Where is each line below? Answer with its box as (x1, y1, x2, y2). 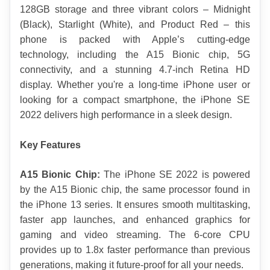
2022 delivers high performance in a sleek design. (20, 110, 232, 121)
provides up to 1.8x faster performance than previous (20, 245, 250, 256)
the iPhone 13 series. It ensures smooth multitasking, (20, 199, 250, 210)
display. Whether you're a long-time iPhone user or (20, 80, 250, 90)
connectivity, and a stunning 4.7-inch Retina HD (20, 64, 250, 75)
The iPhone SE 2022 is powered (99, 169, 250, 180)
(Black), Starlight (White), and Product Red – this (20, 19, 250, 30)
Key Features (20, 140, 81, 151)
